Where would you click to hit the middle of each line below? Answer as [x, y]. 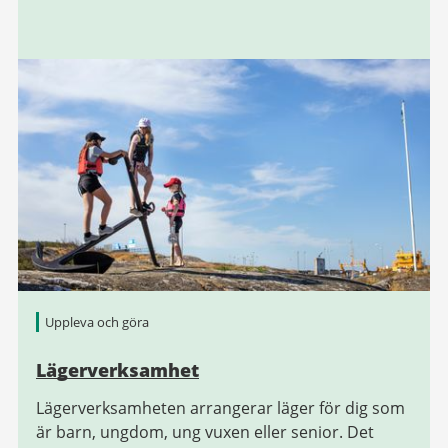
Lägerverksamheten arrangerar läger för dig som [220, 408]
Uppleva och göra [97, 322]
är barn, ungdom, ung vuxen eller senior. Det [205, 432]
